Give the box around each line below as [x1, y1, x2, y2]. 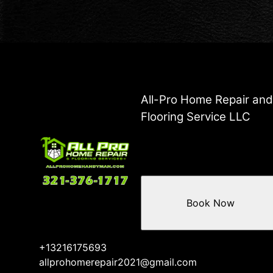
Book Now [186, 197, 235, 210]
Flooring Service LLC [141, 110, 251, 124]
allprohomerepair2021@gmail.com [39, 256, 197, 269]
